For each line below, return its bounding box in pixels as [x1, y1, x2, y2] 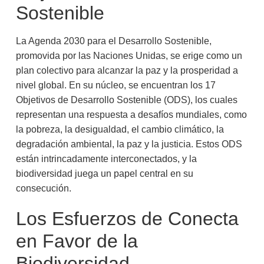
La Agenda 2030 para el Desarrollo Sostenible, [15, 35, 212, 46]
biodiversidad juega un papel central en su [15, 168, 193, 179]
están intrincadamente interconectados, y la [15, 153, 197, 164]
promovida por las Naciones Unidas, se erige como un [15, 50, 242, 61]
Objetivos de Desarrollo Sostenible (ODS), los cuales [15, 94, 237, 105]
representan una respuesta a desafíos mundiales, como [15, 109, 247, 120]
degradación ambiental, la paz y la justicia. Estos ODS [15, 138, 242, 149]
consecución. [15, 183, 71, 193]
